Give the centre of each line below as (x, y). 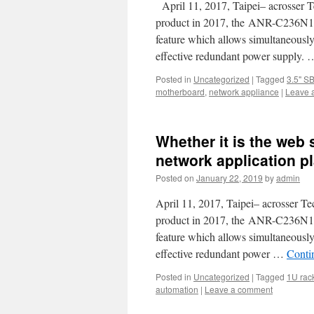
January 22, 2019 (230, 178)
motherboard (180, 91)
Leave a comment (239, 289)
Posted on (175, 178)
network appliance (244, 91)
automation (177, 289)
